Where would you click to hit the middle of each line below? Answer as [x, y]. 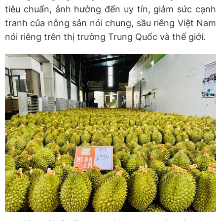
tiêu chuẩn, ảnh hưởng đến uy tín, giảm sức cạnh [110, 9]
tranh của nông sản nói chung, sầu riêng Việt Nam [110, 23]
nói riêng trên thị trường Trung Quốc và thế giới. [105, 37]
